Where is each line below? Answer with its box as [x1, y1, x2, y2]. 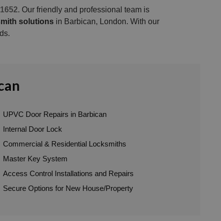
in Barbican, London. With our [53, 17, 159, 26]
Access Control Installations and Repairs [2, 169, 134, 178]
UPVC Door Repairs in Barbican [2, 110, 107, 118]
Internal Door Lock [2, 124, 62, 133]
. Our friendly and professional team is [18, 5, 149, 14]
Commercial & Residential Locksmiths [2, 139, 126, 148]
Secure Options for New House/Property [2, 184, 133, 192]
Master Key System [2, 154, 68, 163]
